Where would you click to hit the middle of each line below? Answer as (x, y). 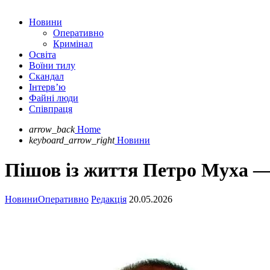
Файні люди (54, 98)
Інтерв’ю (47, 87)
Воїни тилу (52, 66)
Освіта (42, 55)
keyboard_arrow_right (72, 140)
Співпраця (51, 109)
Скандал (46, 77)
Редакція (109, 199)
